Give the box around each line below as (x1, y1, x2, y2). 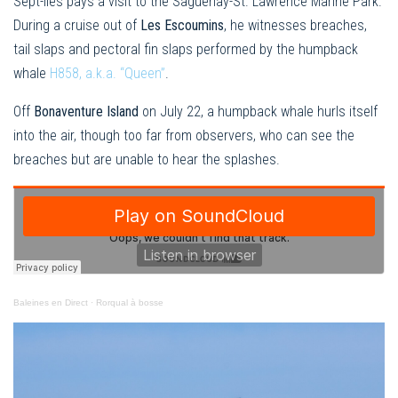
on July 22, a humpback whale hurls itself (142, 103, 378, 121)
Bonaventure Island (34, 103, 142, 121)
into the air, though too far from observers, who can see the (13, 127, 354, 145)
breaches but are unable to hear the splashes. (13, 151, 280, 169)
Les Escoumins (140, 17, 224, 35)
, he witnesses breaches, (224, 17, 367, 35)
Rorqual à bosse (96, 298, 163, 308)
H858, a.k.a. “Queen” (50, 65, 165, 83)
